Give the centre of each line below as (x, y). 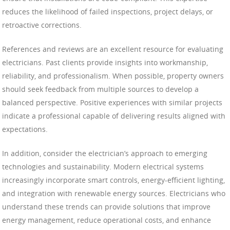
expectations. (25, 129)
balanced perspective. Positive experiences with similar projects (112, 102)
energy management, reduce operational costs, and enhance (107, 220)
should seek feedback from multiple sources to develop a (100, 89)
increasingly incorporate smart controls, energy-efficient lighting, (113, 180)
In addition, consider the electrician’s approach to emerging (105, 153)
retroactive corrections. (42, 25)
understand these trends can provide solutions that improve (106, 206)
